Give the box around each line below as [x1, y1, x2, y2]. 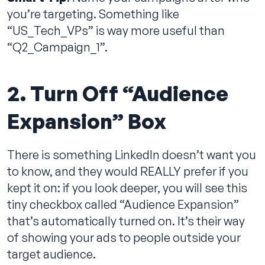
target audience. [7, 246, 96, 261]
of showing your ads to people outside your [7, 230, 241, 245]
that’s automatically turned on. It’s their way [7, 213, 245, 228]
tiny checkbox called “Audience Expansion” [7, 196, 239, 212]
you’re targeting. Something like [7, 6, 179, 21]
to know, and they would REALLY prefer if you [7, 163, 248, 179]
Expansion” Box [7, 108, 166, 134]
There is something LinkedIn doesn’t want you [7, 147, 256, 162]
